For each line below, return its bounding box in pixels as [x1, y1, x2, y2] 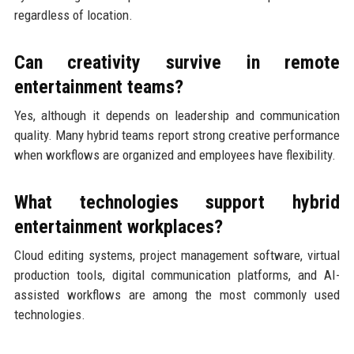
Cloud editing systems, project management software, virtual [13, 247, 341, 263]
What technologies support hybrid [13, 190, 341, 213]
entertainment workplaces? [13, 215, 223, 238]
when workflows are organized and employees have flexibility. [13, 146, 336, 163]
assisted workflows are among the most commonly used [13, 286, 341, 303]
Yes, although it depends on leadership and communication [13, 107, 341, 123]
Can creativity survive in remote [13, 51, 341, 73]
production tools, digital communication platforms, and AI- [13, 266, 341, 283]
